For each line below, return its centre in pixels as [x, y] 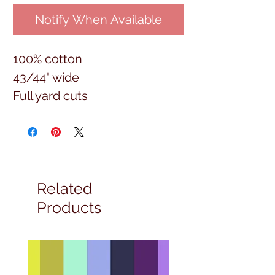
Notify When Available [99, 19]
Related [65, 188]
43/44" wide [46, 77]
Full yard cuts [50, 95]
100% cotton [48, 59]
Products [69, 207]
